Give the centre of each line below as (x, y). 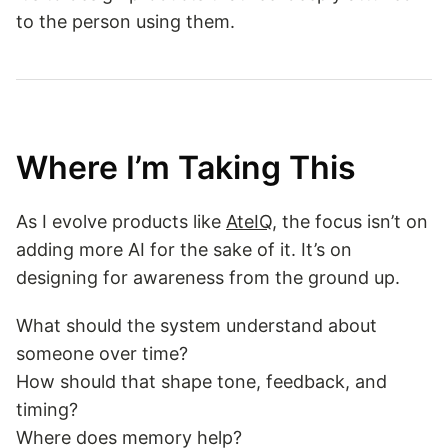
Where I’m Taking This (186, 168)
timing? (47, 409)
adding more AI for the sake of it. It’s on (184, 249)
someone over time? (102, 353)
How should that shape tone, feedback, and (201, 381)
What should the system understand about (196, 325)
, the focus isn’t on (350, 221)
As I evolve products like (121, 221)
